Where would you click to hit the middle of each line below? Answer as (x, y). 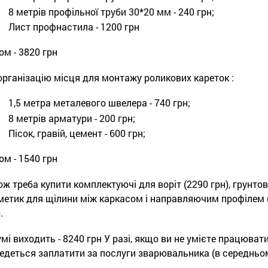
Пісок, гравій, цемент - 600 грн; (77, 133)
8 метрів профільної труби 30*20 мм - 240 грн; (111, 11)
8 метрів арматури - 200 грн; (71, 118)
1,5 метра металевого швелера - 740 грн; (99, 103)
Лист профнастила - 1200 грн (74, 26)
